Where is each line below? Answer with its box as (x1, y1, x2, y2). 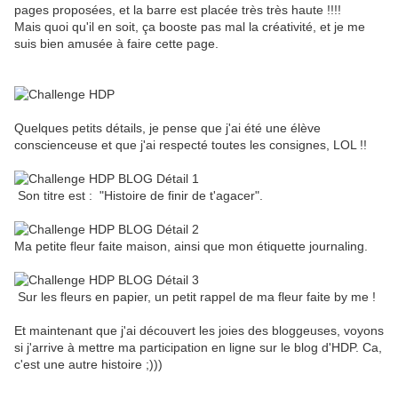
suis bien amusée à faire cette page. (14, 36, 219, 52)
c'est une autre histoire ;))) (14, 357, 163, 372)
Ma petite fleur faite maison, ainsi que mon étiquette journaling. (14, 239, 368, 254)
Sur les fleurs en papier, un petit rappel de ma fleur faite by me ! (14, 290, 376, 305)
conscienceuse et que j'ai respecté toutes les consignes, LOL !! (14, 138, 367, 153)
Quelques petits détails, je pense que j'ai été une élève (14, 121, 321, 136)
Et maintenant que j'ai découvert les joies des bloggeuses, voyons (14, 323, 384, 338)
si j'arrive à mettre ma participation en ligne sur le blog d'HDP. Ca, (14, 340, 382, 355)
